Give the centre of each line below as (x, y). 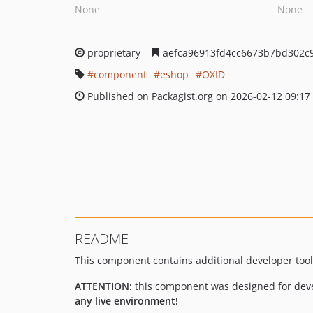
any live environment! (126, 301)
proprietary (114, 53)
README (102, 239)
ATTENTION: (103, 286)
